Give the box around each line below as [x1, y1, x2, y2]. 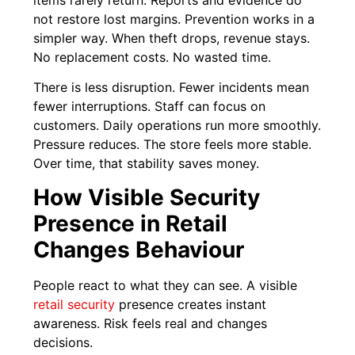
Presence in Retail [33, 209, 228, 237]
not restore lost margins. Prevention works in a [33, 10, 315, 27]
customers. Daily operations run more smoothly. [33, 117, 322, 134]
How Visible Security [33, 183, 261, 211]
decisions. [33, 334, 94, 350]
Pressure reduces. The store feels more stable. [33, 136, 312, 153]
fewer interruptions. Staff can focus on [33, 98, 266, 115]
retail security [33, 296, 116, 312]
